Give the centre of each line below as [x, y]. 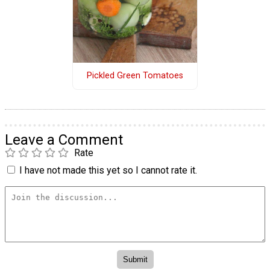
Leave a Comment [64, 140]
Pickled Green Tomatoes [135, 76]
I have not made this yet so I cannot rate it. [108, 170]
